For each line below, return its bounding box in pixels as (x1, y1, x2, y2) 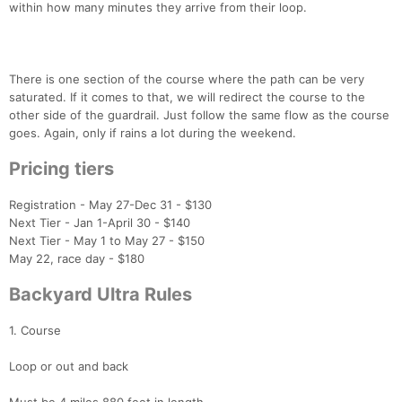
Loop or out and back (9, 359, 128, 374)
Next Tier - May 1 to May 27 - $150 (9, 233, 205, 249)
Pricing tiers (9, 158, 114, 180)
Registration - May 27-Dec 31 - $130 (9, 197, 212, 213)
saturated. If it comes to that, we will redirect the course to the (9, 90, 365, 105)
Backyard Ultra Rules (9, 284, 192, 306)
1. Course (9, 323, 61, 338)
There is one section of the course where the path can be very (9, 72, 364, 87)
